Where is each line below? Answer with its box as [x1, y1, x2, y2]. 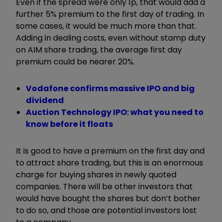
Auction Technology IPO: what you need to [26, 107, 204, 118]
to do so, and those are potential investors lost [16, 205, 197, 217]
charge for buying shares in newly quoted [16, 169, 176, 181]
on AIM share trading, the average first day [16, 44, 182, 56]
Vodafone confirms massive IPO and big [26, 83, 195, 95]
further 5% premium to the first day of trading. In [16, 8, 204, 20]
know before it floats [26, 118, 113, 130]
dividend [26, 95, 64, 107]
